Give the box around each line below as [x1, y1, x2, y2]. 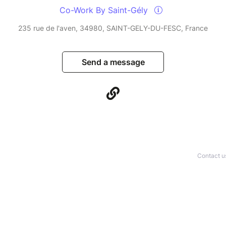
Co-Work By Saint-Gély [60, 5, 150, 16]
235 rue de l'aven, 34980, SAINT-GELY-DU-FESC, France [18, 24, 208, 33]
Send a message [81, 57, 145, 68]
